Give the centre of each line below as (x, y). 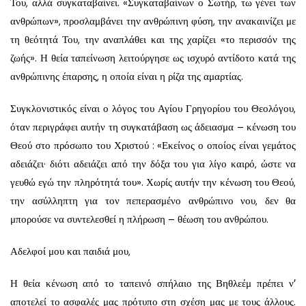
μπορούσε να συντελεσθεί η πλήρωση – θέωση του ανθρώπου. (139, 219)
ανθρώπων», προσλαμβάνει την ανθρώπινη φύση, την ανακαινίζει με (153, 21)
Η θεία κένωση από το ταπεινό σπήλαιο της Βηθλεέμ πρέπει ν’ (153, 283)
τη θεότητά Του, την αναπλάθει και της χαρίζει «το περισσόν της (153, 39)
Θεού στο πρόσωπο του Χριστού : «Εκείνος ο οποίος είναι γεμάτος (153, 145)
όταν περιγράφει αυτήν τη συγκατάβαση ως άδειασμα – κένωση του (153, 127)
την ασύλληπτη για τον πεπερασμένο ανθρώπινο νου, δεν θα (153, 200)
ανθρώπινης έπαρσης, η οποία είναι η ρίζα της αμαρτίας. (127, 76)
